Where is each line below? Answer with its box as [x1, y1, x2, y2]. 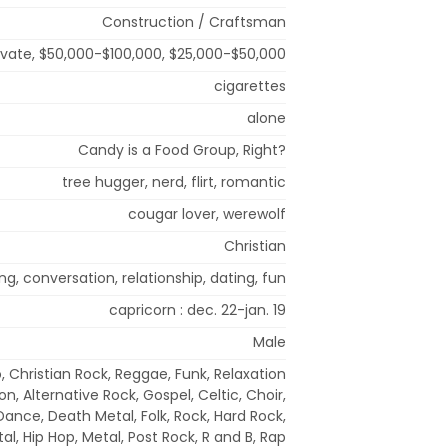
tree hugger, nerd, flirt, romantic [62, 171, 286, 192]
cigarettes [214, 75, 286, 96]
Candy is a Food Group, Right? [78, 139, 286, 160]
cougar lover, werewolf [128, 203, 286, 224]
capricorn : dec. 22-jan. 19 [109, 299, 286, 320]
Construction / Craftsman [102, 11, 286, 32]
